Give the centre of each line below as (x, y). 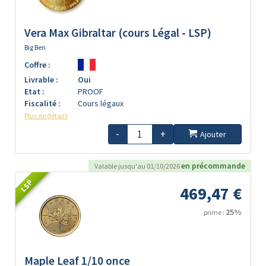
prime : (215, 212)
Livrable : (41, 79)
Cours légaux (101, 103)
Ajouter (213, 134)
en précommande (213, 165)
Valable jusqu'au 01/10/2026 (138, 166)
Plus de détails (46, 115)
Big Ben (35, 47)
